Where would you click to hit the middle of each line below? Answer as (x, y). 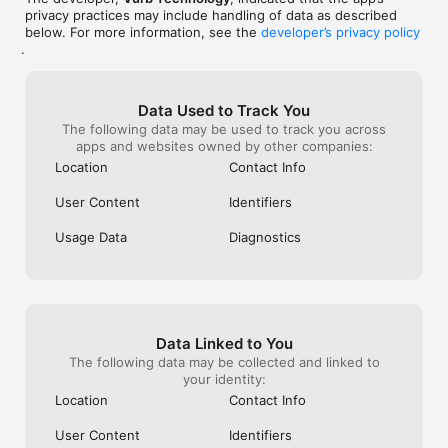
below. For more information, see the (143, 32)
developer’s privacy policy (340, 32)
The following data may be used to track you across (224, 129)
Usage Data (91, 237)
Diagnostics (265, 237)
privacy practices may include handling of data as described (211, 15)
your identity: (224, 379)
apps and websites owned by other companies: (224, 146)
